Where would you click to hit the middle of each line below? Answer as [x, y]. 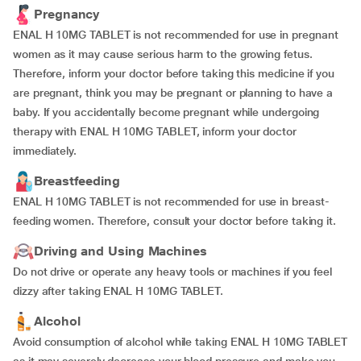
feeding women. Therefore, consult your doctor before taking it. [174, 221]
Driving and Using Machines [120, 251]
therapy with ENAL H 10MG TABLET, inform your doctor [155, 131]
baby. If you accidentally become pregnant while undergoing [166, 112]
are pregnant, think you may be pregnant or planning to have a [173, 93]
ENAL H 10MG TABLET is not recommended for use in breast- [171, 201]
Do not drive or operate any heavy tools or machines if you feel [172, 272]
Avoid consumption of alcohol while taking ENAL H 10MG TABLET [180, 342]
